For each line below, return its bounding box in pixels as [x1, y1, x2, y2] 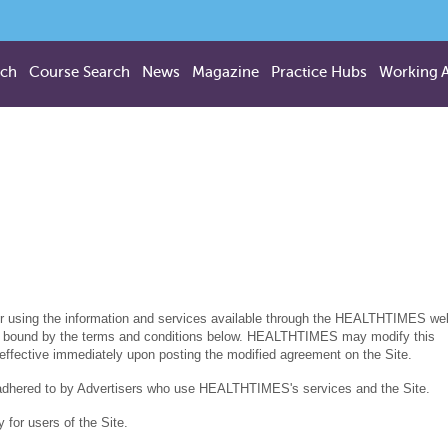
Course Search [29, 64, 130, 80]
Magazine [192, 64, 259, 80]
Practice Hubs [271, 64, 367, 80]
